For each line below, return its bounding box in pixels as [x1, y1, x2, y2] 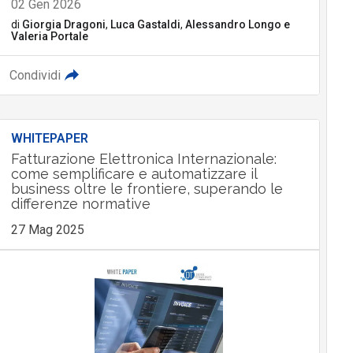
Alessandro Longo [184, 18, 281, 32]
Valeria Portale [10, 30, 88, 43]
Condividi [9, 68, 61, 84]
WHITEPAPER [10, 131, 88, 147]
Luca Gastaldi [110, 18, 180, 32]
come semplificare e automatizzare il [10, 165, 257, 183]
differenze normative [10, 195, 150, 213]
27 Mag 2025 [10, 222, 84, 238]
